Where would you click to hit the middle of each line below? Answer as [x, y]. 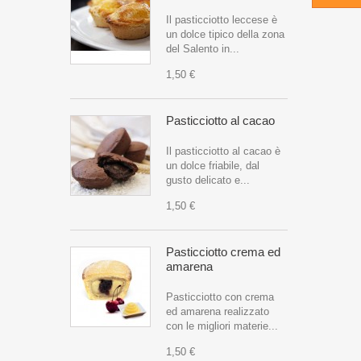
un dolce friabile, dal [213, 166]
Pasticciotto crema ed [223, 252]
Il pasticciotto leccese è [222, 20]
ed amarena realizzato [218, 311]
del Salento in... [203, 49]
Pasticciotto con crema [220, 297]
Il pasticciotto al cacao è [223, 151]
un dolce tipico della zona [225, 34]
